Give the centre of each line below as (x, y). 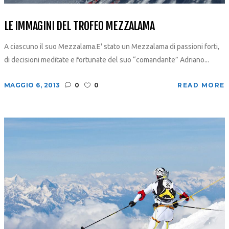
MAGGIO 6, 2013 (32, 85)
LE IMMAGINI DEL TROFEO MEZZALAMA (79, 26)
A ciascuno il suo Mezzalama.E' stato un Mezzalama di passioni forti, (111, 46)
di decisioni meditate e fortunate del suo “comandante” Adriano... (106, 60)
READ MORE (201, 85)
